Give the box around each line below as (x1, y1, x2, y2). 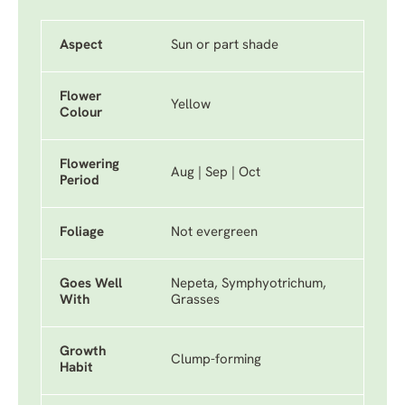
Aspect (60, 39, 103, 52)
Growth (60, 345, 106, 359)
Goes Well (60, 278, 122, 291)
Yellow (171, 99, 211, 112)
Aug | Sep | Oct (171, 166, 260, 180)
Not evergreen (171, 226, 258, 240)
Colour (60, 107, 102, 120)
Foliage (60, 226, 104, 240)
